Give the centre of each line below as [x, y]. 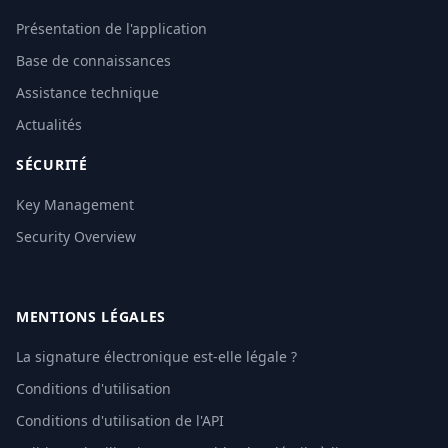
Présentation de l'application [111, 28]
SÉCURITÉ [52, 164]
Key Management [75, 204]
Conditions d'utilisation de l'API [120, 420]
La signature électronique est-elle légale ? [156, 356]
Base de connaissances [93, 60]
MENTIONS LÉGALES [91, 316]
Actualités [49, 124]
